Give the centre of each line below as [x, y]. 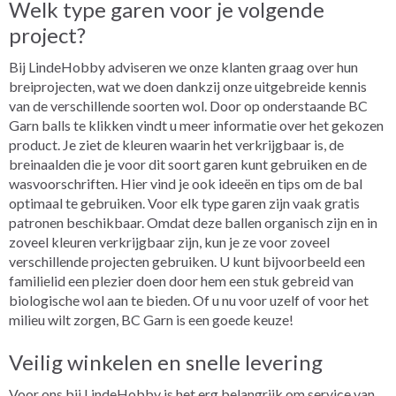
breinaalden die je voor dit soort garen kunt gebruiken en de [188, 164]
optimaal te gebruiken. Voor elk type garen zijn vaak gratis [184, 203]
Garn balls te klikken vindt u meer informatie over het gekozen [196, 125]
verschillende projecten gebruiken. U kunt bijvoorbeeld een [187, 261]
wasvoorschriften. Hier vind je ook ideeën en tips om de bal [186, 183]
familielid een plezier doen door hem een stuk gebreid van [181, 281]
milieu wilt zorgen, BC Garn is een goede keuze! [151, 320]
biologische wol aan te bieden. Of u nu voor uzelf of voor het [189, 300]
